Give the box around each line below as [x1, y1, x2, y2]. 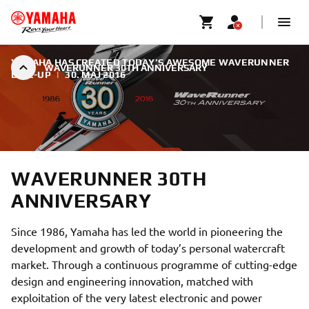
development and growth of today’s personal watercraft [11, 241, 285, 255]
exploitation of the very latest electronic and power [11, 290, 262, 304]
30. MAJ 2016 [65, 69, 126, 80]
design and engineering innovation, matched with [11, 274, 253, 288]
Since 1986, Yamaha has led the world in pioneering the [11, 224, 283, 238]
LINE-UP [11, 69, 51, 80]
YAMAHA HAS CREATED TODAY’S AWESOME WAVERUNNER [11, 57, 290, 68]
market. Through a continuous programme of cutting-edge [11, 257, 297, 271]
